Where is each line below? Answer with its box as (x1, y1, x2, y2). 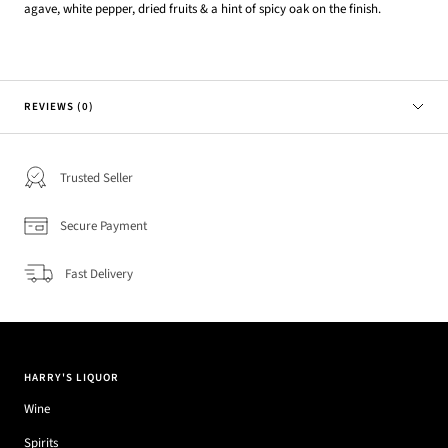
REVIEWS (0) (24, 98, 94, 114)
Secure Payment (60, 216, 147, 235)
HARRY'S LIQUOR (24, 369, 119, 385)
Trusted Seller (60, 168, 133, 187)
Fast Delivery (65, 264, 133, 283)
